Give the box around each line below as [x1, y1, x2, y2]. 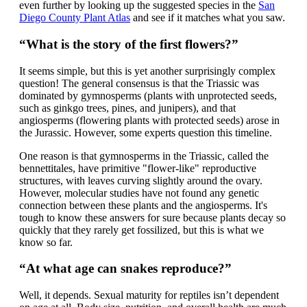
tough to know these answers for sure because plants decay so [19, 211, 286, 223]
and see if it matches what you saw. [130, 12, 285, 24]
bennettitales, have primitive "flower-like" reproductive [19, 162, 256, 174]
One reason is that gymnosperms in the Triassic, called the [19, 149, 269, 162]
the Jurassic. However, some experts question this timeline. [19, 126, 272, 138]
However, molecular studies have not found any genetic [19, 186, 259, 199]
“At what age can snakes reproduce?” [19, 261, 232, 276]
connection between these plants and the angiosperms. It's [19, 199, 267, 211]
